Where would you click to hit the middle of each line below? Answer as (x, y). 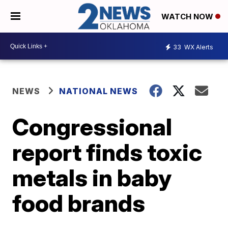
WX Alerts (198, 47)
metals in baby (92, 178)
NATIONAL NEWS (99, 91)
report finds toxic (107, 152)
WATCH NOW (188, 17)
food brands (79, 203)
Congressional (92, 127)
